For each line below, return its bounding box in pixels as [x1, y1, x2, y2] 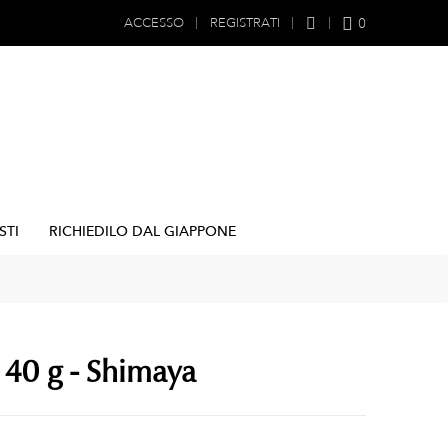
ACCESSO [123, 15, 184, 31]
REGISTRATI [209, 15, 280, 31]
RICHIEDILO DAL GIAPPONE [49, 221, 236, 240]
